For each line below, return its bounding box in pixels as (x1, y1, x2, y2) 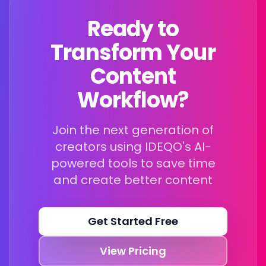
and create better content (53, 172, 213, 188)
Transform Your (50, 37, 216, 68)
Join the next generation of (52, 122, 214, 138)
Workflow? (77, 85, 189, 115)
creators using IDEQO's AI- (55, 138, 211, 155)
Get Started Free (88, 214, 178, 229)
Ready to (87, 14, 179, 44)
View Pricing (100, 243, 166, 258)
